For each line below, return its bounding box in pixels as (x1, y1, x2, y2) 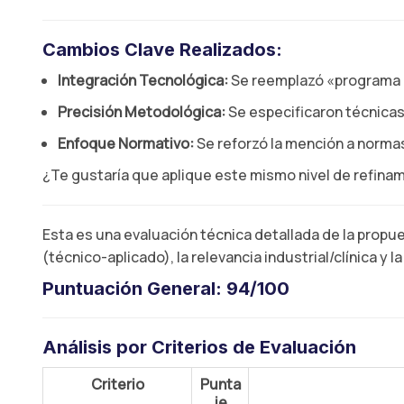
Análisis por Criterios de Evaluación (42, 336, 356, 358)
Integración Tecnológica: (58, 70, 228, 90)
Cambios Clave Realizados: (42, 39, 282, 60)
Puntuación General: (42, 278, 226, 299)
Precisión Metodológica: (58, 102, 225, 122)
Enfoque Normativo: (58, 133, 194, 153)
